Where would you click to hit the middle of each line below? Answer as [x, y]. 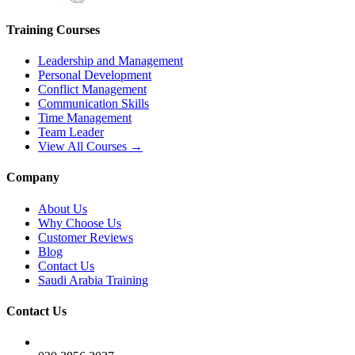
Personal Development [95, 75]
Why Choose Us [80, 223]
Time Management [85, 118]
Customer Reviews [86, 237]
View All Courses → [90, 147]
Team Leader [71, 132]
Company [33, 177]
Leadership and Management [111, 61]
